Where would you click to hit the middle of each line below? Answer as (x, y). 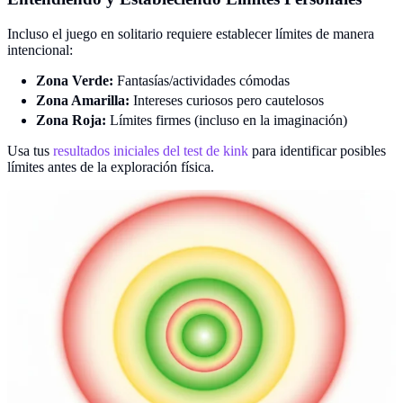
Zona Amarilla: (83, 100)
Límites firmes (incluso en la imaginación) (227, 120)
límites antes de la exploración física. (111, 166)
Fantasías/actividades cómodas (201, 80)
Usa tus (30, 150)
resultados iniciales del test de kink (151, 150)
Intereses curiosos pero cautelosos (227, 100)
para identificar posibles (317, 150)
